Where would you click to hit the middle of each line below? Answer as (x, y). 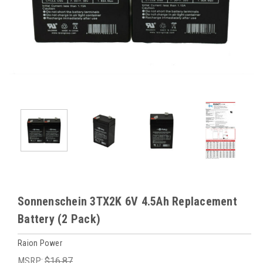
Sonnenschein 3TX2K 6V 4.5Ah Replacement (127, 201)
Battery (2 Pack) (59, 219)
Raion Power (40, 243)
